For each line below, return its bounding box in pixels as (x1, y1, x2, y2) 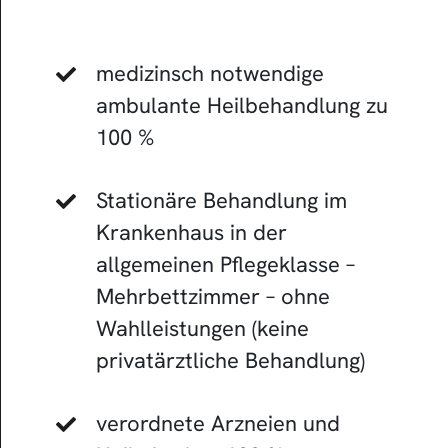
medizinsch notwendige (95, 58, 324, 88)
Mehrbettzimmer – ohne (95, 281, 330, 311)
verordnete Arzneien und (95, 408, 340, 438)
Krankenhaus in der (95, 217, 287, 247)
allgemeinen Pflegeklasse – (95, 249, 355, 279)
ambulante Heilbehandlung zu (95, 90, 388, 120)
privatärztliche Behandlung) (95, 345, 365, 375)
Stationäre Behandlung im (95, 185, 347, 215)
